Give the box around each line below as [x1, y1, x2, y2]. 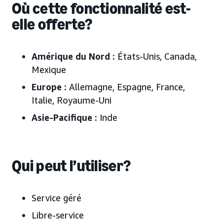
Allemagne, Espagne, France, [67, 81, 185, 93]
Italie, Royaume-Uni [32, 95, 111, 106]
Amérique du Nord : [32, 51, 117, 62]
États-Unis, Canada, [117, 51, 197, 62]
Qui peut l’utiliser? [12, 156, 131, 176]
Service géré [32, 192, 81, 204]
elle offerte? [12, 15, 93, 34]
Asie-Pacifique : [32, 112, 97, 123]
